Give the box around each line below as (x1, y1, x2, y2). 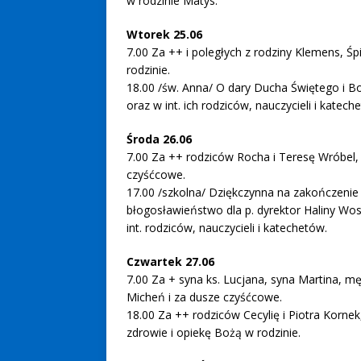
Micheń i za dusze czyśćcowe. (127, 289, 282, 305)
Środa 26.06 (127, 131, 192, 147)
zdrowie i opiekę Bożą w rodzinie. (127, 325, 301, 340)
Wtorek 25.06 (127, 27, 202, 42)
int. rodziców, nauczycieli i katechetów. (127, 220, 327, 235)
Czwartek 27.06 (127, 254, 214, 269)
